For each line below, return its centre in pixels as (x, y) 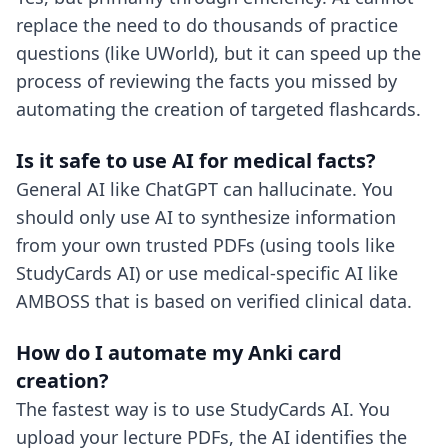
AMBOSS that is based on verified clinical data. (214, 301)
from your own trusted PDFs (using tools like (205, 245)
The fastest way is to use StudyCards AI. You (203, 409)
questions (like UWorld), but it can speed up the (218, 53)
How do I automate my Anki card (179, 352)
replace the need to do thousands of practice (207, 25)
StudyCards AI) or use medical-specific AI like (207, 273)
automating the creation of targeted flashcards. (218, 109)
